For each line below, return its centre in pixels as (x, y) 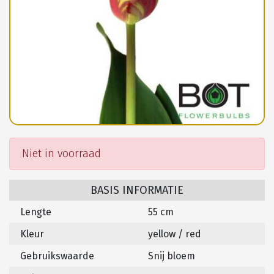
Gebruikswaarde (57, 256)
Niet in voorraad (61, 154)
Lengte (36, 212)
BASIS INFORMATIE (137, 191)
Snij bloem (172, 256)
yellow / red (175, 234)
